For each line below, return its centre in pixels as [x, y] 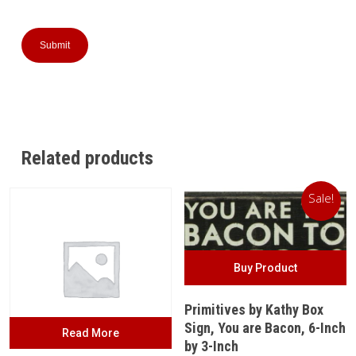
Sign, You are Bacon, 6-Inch [265, 327]
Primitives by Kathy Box [254, 309]
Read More [90, 333]
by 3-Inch [212, 346]
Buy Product [266, 267]
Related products [87, 158]
